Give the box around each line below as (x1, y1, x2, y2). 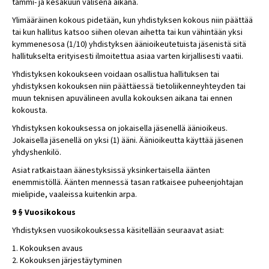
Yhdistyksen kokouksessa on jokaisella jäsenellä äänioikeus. (12, 122, 228, 134)
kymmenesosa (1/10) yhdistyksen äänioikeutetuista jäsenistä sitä (12, 38, 246, 50)
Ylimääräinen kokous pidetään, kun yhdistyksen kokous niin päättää (12, 14, 253, 26)
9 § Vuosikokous (12, 207, 76, 219)
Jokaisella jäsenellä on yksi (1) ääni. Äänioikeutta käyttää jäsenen (12, 134, 243, 147)
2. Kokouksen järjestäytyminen (12, 255, 122, 267)
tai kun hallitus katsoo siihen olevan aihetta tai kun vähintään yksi (12, 26, 243, 38)
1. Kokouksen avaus (12, 243, 83, 255)
